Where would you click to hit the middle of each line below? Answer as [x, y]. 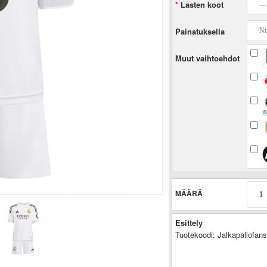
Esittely [189, 223]
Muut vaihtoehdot [207, 58]
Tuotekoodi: [195, 235]
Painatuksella [200, 31]
